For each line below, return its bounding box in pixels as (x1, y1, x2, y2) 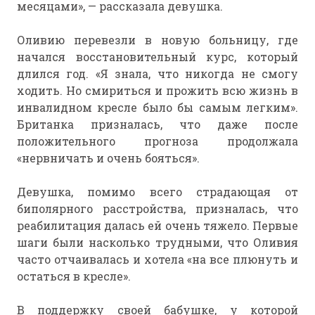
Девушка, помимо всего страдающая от (17, 184, 298, 200)
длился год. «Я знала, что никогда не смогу (17, 66, 298, 82)
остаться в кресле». (17, 269, 131, 284)
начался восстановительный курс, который (17, 49, 298, 65)
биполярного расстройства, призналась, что (17, 201, 298, 217)
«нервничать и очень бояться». (17, 150, 200, 166)
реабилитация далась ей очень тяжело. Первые (17, 218, 298, 233)
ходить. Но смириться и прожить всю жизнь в (17, 83, 298, 98)
